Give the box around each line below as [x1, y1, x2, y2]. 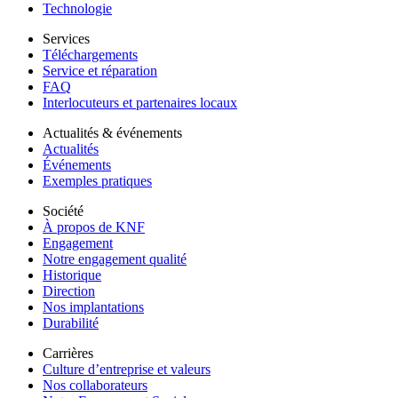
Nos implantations [43, 299, 144, 315]
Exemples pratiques [43, 173, 152, 189]
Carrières [43, 346, 93, 362]
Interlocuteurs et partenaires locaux [43, 95, 237, 111]
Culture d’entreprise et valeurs [43, 362, 211, 378]
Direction [43, 283, 95, 299]
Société [43, 203, 84, 219]
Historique [43, 267, 101, 283]
